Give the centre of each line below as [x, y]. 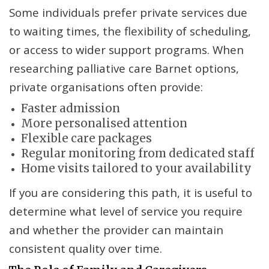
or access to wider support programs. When [126, 50]
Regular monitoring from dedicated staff [138, 154]
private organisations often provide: [106, 87]
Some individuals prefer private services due [128, 13]
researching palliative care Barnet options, [124, 68]
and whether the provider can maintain [116, 230]
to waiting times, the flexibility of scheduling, [130, 31]
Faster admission [71, 109]
